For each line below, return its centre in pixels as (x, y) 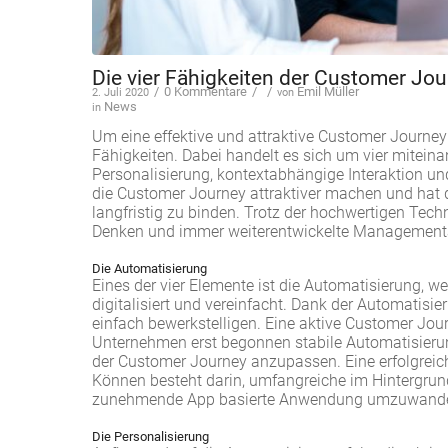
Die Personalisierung (150, 436)
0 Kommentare (205, 91)
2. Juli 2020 (120, 92)
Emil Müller (328, 91)
